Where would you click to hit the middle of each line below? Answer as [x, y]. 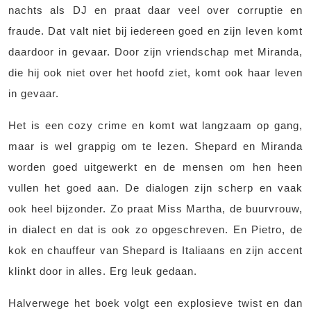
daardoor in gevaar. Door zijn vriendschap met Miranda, [155, 52]
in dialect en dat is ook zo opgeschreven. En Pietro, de [155, 230]
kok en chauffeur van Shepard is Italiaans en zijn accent [155, 251]
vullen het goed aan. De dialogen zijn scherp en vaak [155, 188]
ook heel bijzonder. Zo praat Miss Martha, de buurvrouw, [155, 209]
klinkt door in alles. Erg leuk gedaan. [103, 271]
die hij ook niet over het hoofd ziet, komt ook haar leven [155, 73]
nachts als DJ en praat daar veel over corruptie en [155, 10]
